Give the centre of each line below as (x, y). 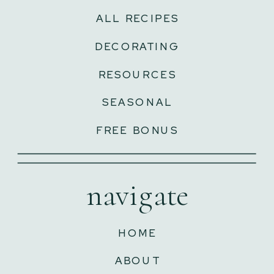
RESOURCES (137, 75)
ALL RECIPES (137, 18)
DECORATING (137, 46)
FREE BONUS (137, 130)
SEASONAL (138, 102)
